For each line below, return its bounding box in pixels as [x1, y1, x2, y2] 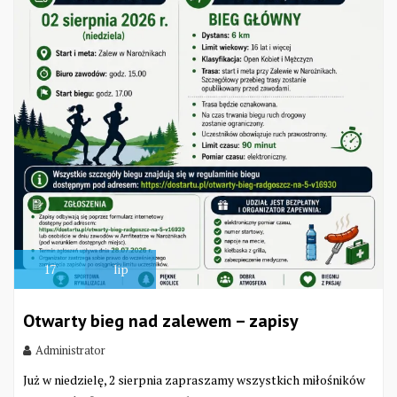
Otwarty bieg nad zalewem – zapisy [23, 308, 299, 332]
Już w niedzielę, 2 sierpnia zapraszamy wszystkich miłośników [23, 370, 365, 388]
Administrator [35, 341, 105, 358]
